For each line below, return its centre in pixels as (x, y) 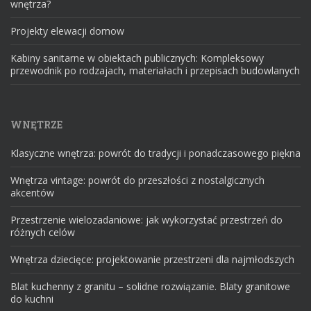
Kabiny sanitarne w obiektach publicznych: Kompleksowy (137, 58)
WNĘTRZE (36, 125)
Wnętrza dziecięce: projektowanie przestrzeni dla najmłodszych (152, 260)
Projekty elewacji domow (67, 31)
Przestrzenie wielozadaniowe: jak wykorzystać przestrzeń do (146, 220)
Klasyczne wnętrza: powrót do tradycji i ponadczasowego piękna (155, 153)
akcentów (32, 193)
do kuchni (32, 299)
